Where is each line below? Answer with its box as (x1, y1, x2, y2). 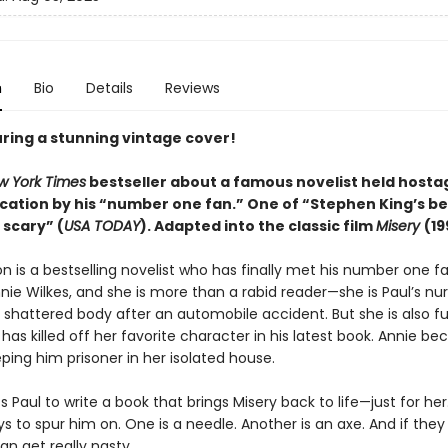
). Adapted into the (139, 216, 288, 236)
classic (287, 216, 343, 236)
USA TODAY (63, 216, 140, 236)
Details (85, 78, 133, 98)
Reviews (164, 78, 220, 98)
